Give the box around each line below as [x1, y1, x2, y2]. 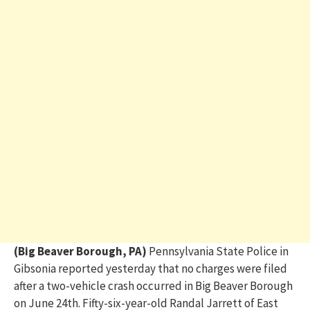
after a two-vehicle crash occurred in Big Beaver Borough [14, 278, 293, 294]
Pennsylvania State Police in [149, 244, 289, 259]
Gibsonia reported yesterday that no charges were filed [14, 261, 287, 277]
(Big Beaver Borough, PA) [14, 244, 149, 259]
